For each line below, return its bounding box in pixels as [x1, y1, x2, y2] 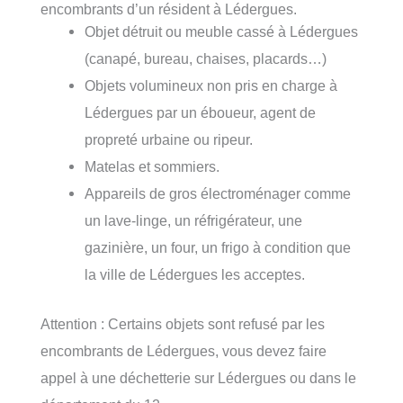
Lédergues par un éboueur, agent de [85, 104, 317, 121]
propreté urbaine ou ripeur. [85, 131, 254, 148]
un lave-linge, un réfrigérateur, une [85, 212, 303, 229]
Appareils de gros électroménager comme [85, 185, 352, 202]
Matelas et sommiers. [85, 158, 220, 175]
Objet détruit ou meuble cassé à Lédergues [85, 23, 359, 40]
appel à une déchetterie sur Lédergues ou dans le [40, 369, 356, 386]
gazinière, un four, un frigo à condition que [85, 239, 352, 256]
